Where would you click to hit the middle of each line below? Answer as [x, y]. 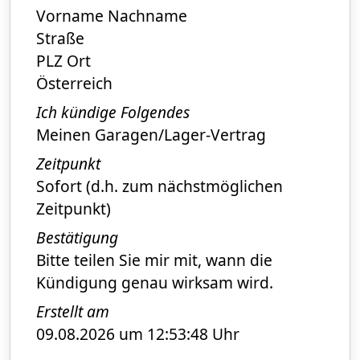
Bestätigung [77, 237]
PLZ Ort [63, 60]
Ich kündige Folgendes [113, 112]
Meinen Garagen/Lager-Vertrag [151, 134]
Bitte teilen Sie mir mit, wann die [154, 260]
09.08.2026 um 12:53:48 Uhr [138, 333]
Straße [60, 38]
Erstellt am [73, 311]
